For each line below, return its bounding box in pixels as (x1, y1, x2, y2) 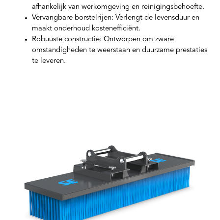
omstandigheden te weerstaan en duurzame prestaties (32, 47, 207, 55)
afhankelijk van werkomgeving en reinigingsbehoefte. (32, 3, 204, 11)
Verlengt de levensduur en (113, 14, 199, 22)
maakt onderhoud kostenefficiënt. (32, 25, 140, 33)
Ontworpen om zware (102, 36, 174, 44)
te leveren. (32, 57, 66, 65)
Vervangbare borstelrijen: (32, 14, 113, 22)
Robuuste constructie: (32, 36, 102, 44)
